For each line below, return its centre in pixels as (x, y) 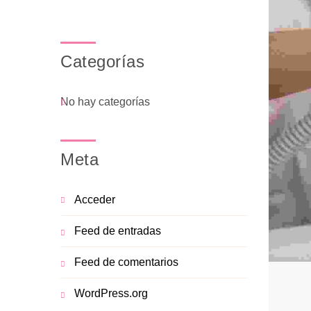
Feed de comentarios (126, 262)
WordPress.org (111, 293)
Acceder (95, 200)
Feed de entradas (118, 231)
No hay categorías (105, 102)
